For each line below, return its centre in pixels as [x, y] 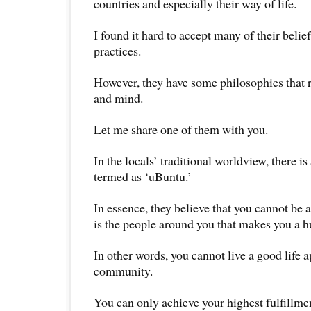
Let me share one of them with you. [181, 129]
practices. [117, 50]
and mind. [118, 98]
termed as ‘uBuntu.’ [143, 176]
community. [123, 270]
